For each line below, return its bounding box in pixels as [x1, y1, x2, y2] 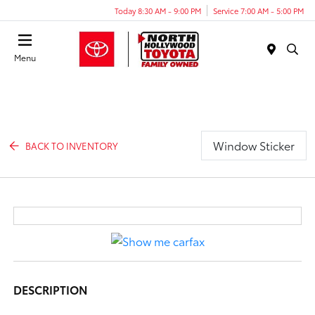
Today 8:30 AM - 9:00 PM [115, 4, 201, 16]
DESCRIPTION [13, 281, 89, 297]
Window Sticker [212, 137, 295, 153]
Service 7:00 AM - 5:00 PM [213, 4, 304, 16]
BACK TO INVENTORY [25, 139, 119, 152]
